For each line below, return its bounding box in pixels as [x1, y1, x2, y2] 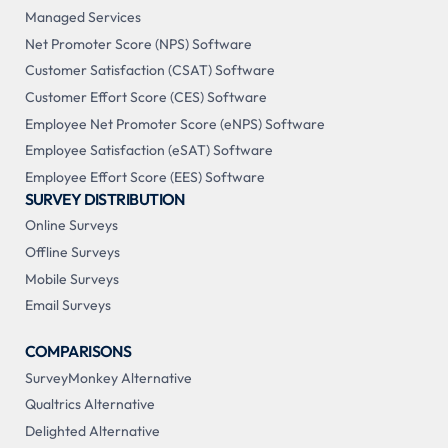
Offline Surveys [24, 242, 120, 261]
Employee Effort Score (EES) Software [24, 167, 265, 186]
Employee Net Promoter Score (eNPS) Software [24, 114, 325, 133]
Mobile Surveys [24, 269, 119, 288]
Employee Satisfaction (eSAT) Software [24, 141, 273, 160]
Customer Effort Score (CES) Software [24, 87, 267, 106]
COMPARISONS [24, 341, 132, 362]
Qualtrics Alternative [24, 395, 155, 414]
